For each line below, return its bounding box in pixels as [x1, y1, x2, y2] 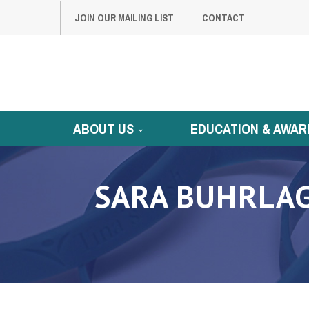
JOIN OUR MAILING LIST [74, 12, 174, 25]
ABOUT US [72, 119, 134, 139]
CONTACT [202, 12, 245, 25]
